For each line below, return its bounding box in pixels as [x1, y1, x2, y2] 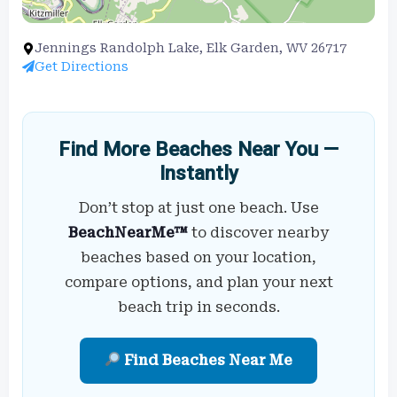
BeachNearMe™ [68, 223, 188, 241]
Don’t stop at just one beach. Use [78, 198, 319, 216]
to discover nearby [188, 223, 329, 241]
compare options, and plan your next [64, 273, 333, 291]
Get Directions [35, 58, 128, 74]
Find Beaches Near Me [121, 351, 293, 369]
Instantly [159, 160, 238, 184]
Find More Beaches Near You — [58, 136, 339, 160]
